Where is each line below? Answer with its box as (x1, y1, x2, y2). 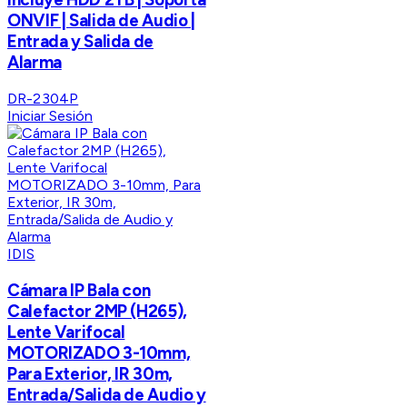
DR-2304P (7, 89, 79, 107)
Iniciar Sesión (7, 106, 93, 124)
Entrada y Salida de (7, 31, 154, 53)
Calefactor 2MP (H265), (7, 300, 187, 322)
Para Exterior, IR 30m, (7, 362, 173, 384)
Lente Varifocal (7, 321, 125, 342)
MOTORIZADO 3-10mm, (7, 342, 191, 363)
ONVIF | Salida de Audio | (7, 10, 195, 32)
